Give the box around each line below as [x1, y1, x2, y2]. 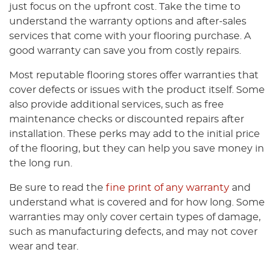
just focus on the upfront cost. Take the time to [9, 2, 240, 12]
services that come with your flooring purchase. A [9, 31, 251, 41]
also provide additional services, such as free [9, 100, 224, 109]
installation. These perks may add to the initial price [9, 129, 260, 139]
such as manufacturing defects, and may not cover [9, 227, 257, 237]
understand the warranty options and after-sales [9, 17, 246, 26]
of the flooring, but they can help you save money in [9, 144, 264, 154]
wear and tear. [9, 242, 78, 251]
